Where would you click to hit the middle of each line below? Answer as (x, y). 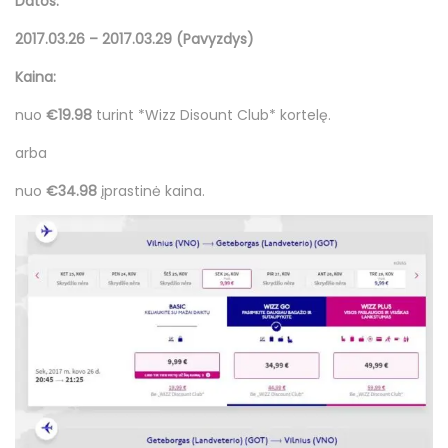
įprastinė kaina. (153, 191)
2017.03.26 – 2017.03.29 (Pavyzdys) (134, 39)
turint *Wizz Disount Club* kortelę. (213, 115)
